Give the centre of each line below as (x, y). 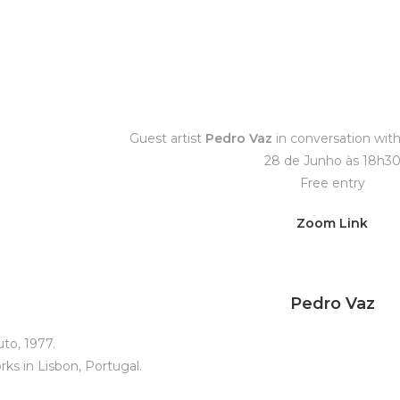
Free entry (332, 183)
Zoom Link (333, 223)
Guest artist (165, 138)
